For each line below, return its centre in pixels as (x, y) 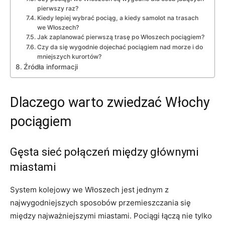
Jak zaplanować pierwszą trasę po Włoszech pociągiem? (121, 37)
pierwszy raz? (58, 9)
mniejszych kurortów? (69, 57)
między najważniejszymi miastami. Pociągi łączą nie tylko (111, 216)
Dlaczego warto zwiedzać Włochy (110, 103)
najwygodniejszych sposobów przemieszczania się (100, 203)
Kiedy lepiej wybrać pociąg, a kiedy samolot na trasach (118, 18)
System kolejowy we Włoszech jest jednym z (89, 190)
